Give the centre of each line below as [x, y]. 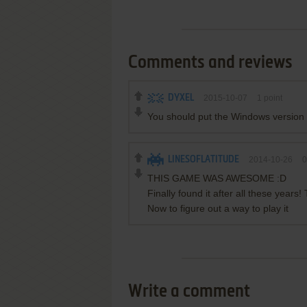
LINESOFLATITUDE [204, 160]
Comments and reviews [210, 63]
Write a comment [189, 292]
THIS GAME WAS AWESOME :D [217, 178]
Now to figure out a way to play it [218, 208]
